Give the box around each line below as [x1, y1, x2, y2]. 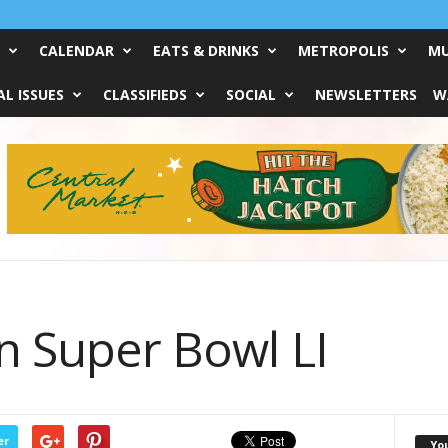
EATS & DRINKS [152, 41, 259, 60]
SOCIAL [225, 85, 276, 104]
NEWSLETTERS [314, 85, 417, 104]
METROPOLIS [297, 41, 389, 60]
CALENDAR [38, 41, 114, 60]
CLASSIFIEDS [102, 85, 187, 104]
